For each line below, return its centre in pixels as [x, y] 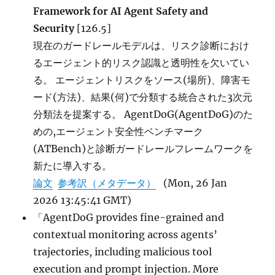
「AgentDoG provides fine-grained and [129, 217]
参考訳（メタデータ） [107, 183]
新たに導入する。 [73, 166]
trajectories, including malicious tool [123, 252]
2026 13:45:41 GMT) [83, 200]
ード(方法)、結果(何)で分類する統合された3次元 [143, 97]
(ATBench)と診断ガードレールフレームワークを [143, 149]
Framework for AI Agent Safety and [121, 11]
